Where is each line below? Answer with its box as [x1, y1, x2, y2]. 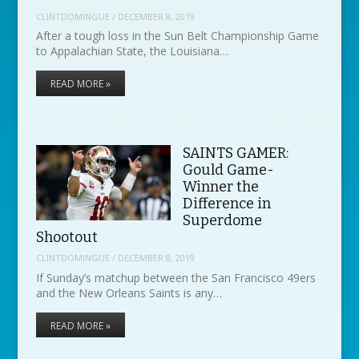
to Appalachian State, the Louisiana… [35, 43, 228, 59]
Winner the [182, 177, 259, 196]
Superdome [182, 211, 262, 229]
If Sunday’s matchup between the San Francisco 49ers [35, 269, 316, 285]
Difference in [182, 194, 271, 212]
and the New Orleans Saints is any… [35, 284, 222, 301]
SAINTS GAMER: [182, 143, 288, 162]
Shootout [35, 228, 98, 246]
